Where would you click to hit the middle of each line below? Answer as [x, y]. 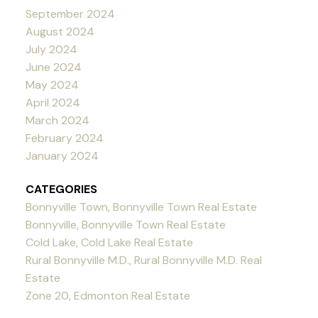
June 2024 [53, 67]
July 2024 [51, 49]
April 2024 [53, 102]
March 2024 [57, 120]
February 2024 [64, 138]
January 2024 [62, 155]
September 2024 [70, 13]
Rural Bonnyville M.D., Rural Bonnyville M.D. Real [143, 260]
